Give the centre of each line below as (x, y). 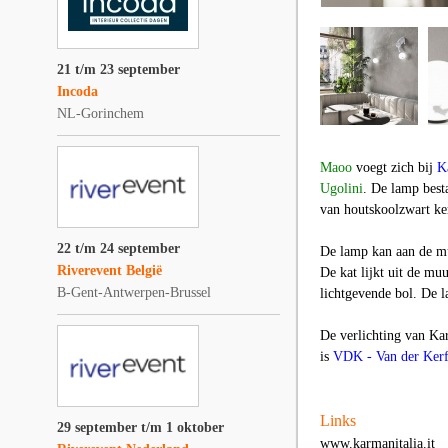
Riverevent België (109, 270)
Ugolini (341, 188)
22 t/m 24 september (118, 248)
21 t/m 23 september (118, 69)
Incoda (77, 91)
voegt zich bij (394, 167)
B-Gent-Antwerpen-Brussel (134, 292)
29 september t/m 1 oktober (140, 427)
